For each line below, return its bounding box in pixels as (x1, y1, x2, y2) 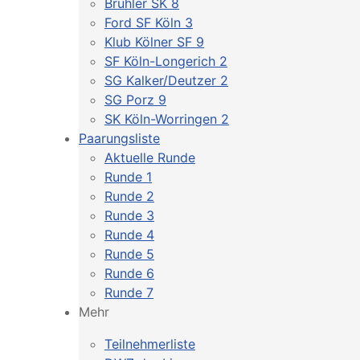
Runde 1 (104, 169, 152, 185)
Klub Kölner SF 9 (104, 34, 204, 50)
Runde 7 (104, 284, 153, 301)
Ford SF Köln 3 (104, 14, 193, 31)
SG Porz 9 (104, 92, 166, 108)
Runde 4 (104, 227, 154, 243)
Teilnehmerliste (104, 336, 195, 352)
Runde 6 (104, 265, 154, 281)
